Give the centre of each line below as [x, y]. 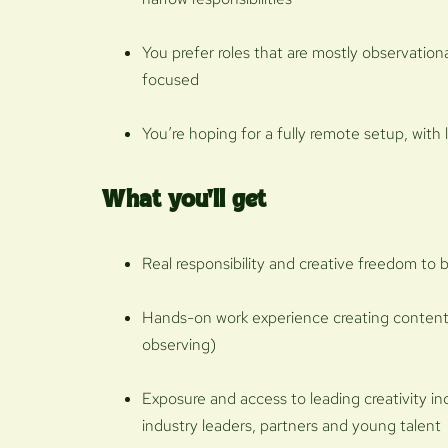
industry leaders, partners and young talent [291, 425]
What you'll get [184, 200]
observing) [179, 344]
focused [170, 79]
